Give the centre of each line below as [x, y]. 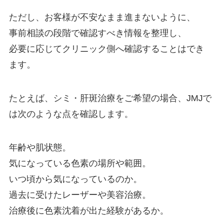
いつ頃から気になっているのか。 [75, 179]
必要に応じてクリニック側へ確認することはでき [106, 49]
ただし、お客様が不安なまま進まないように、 [102, 18]
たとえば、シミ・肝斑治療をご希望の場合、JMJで [110, 98]
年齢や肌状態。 [40, 148]
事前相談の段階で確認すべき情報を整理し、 [97, 33]
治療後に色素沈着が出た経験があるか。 [89, 211]
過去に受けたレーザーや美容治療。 [80, 195]
